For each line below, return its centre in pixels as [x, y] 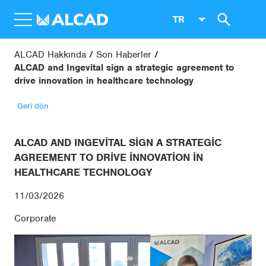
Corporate [35, 218]
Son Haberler [124, 55]
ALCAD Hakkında [50, 55]
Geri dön [33, 106]
